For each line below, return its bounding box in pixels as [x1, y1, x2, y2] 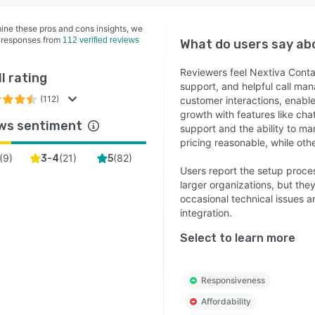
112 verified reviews [63, 35, 139, 45]
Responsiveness [200, 275, 265, 285]
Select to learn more [179, 231, 295, 245]
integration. [179, 207, 232, 219]
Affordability [200, 296, 251, 307]
